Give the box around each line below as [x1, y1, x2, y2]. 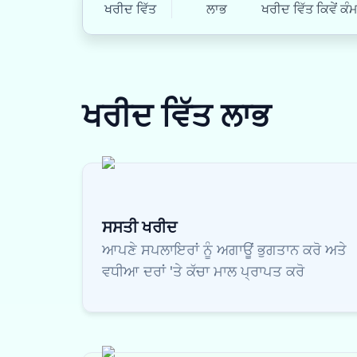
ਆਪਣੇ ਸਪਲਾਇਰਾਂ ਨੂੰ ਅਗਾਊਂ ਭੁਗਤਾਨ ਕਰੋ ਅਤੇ [102, 241, 347, 258]
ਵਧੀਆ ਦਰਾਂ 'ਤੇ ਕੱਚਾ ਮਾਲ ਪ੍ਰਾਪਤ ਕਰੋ [102, 262, 304, 280]
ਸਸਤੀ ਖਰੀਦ [102, 217, 177, 237]
